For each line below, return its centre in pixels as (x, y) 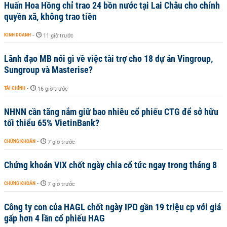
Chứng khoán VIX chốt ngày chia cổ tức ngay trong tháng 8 (110, 165)
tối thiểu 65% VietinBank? (52, 123)
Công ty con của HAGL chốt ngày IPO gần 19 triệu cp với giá (112, 207)
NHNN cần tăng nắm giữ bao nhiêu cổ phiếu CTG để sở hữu (111, 111)
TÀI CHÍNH (15, 88)
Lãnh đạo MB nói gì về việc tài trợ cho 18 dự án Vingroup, (108, 58)
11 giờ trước (58, 35)
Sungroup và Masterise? (48, 69)
